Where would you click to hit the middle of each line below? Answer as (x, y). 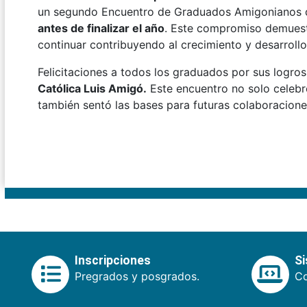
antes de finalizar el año (101, 28)
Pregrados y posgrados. (137, 276)
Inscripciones (113, 260)
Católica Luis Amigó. (92, 88)
